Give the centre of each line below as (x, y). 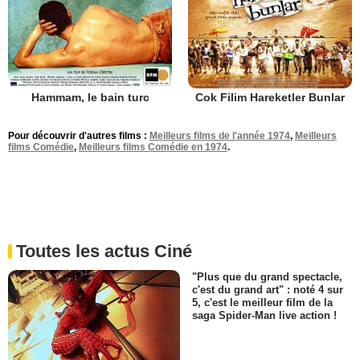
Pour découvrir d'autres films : (79, 135)
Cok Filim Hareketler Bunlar (270, 97)
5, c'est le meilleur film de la (262, 302)
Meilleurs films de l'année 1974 (220, 135)
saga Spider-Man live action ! (264, 315)
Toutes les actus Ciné (104, 251)
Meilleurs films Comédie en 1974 (153, 147)
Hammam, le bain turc (90, 97)
